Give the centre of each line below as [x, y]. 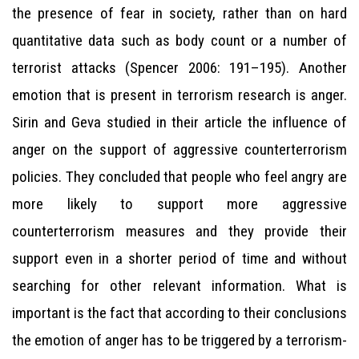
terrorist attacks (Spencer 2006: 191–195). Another [179, 68]
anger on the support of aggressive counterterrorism [179, 149]
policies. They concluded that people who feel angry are [179, 177]
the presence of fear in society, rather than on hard [179, 13]
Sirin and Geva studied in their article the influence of [179, 122]
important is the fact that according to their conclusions [179, 313]
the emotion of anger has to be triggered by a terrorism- [179, 340]
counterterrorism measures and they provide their [179, 231]
